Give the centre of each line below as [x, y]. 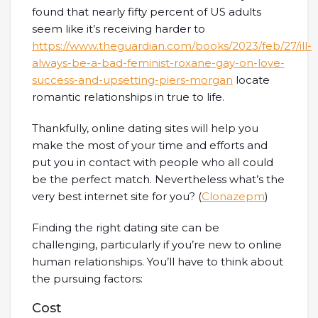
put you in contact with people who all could [153, 162]
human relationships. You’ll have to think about [158, 262]
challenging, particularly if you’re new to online [157, 245]
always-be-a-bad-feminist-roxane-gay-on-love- [158, 63]
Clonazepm [233, 196]
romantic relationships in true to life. [128, 97]
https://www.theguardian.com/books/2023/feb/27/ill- [172, 46]
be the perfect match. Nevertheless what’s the [158, 179]
